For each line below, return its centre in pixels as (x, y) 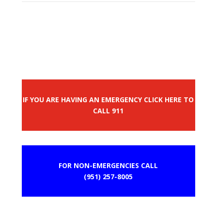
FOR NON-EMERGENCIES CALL (108, 165)
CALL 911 (108, 110)
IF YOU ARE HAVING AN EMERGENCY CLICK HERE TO (108, 99)
